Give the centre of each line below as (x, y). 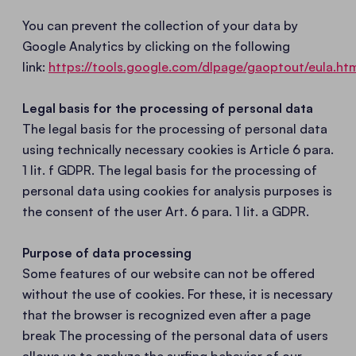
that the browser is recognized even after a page (166, 315)
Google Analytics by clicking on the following (156, 46)
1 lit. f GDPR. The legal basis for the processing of (170, 170)
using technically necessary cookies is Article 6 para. (178, 149)
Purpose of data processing (107, 253)
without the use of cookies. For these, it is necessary (178, 294)
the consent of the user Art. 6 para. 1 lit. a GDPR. (166, 211)
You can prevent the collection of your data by (160, 25)
